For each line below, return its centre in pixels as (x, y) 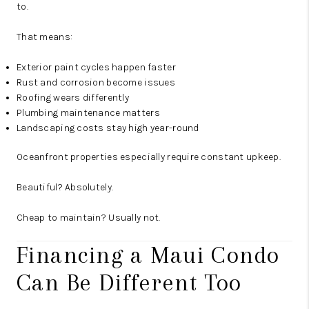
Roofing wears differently (73, 98)
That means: (45, 37)
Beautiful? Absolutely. (65, 188)
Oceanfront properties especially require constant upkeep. (149, 157)
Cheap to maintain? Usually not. (89, 218)
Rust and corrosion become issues (96, 83)
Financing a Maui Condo (148, 255)
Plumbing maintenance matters (88, 113)
